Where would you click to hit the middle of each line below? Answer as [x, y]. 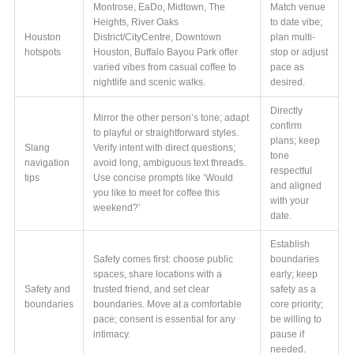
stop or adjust [299, 52]
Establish [290, 244]
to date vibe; [297, 22]
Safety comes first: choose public [164, 259]
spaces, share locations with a [158, 274]
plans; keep [296, 140]
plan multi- [293, 37]
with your [290, 200]
